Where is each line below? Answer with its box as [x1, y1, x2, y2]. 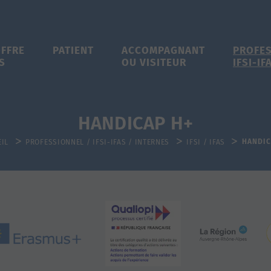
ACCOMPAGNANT [122, 44, 205, 57]
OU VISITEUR [122, 56, 186, 69]
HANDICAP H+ [77, 112, 194, 134]
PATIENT [53, 44, 94, 57]
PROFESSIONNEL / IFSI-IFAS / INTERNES [25, 138, 170, 146]
